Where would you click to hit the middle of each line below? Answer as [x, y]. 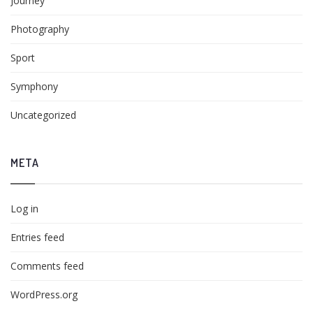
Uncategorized [43, 115]
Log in [24, 209]
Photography [40, 29]
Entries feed [37, 238]
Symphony [34, 87]
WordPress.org [44, 295]
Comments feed [47, 266]
